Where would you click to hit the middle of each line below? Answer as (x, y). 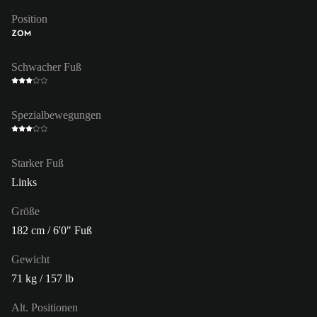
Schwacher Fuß (46, 67)
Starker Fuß (38, 163)
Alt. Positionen (45, 307)
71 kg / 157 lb (42, 278)
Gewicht (30, 259)
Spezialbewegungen (56, 115)
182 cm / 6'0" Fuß (52, 230)
